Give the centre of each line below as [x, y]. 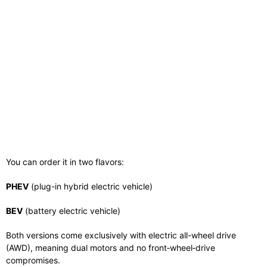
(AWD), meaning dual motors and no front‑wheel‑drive [111, 247]
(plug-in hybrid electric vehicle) [91, 186]
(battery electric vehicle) [72, 210]
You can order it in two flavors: [65, 162]
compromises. [33, 260]
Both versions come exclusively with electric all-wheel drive [121, 235]
